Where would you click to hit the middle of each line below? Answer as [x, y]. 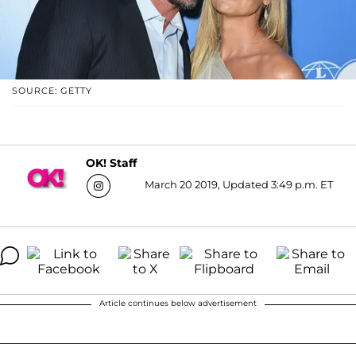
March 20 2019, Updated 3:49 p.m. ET [239, 184]
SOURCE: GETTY [52, 90]
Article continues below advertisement [178, 303]
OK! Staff [111, 163]
